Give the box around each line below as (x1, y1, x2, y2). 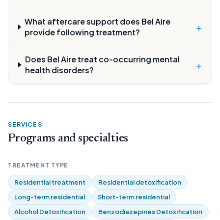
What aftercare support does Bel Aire (25, 16, 171, 27)
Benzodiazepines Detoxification (98, 208, 202, 216)
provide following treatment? (25, 27, 140, 37)
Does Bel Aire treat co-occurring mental (25, 54, 180, 64)
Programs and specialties (8, 133, 129, 144)
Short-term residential (98, 193, 170, 201)
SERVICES (8, 121, 42, 128)
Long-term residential (14, 193, 85, 201)
